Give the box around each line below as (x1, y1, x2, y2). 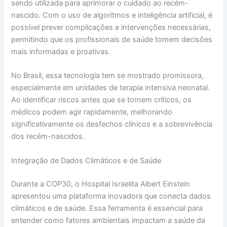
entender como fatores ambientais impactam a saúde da (11, 215, 206, 225)
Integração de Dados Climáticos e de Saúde (11, 156, 162, 165)
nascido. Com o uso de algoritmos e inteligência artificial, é (11, 11, 213, 20)
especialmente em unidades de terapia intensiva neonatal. (11, 83, 210, 93)
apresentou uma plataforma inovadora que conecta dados (11, 191, 211, 201)
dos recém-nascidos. (11, 132, 85, 141)
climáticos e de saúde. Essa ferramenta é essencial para (11, 203, 203, 213)
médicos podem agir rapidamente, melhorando (11, 107, 173, 117)
